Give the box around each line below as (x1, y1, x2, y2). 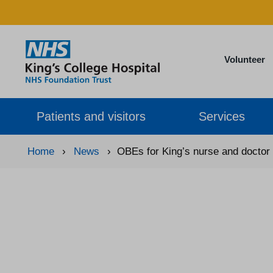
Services (199, 109, 246, 123)
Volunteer (224, 54, 265, 65)
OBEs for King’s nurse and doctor (117, 146, 270, 157)
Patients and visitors (37, 109, 146, 123)
